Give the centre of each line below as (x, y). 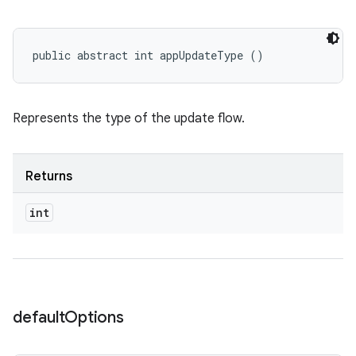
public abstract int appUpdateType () (148, 55)
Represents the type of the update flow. (129, 118)
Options (94, 317)
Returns (49, 176)
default (39, 317)
